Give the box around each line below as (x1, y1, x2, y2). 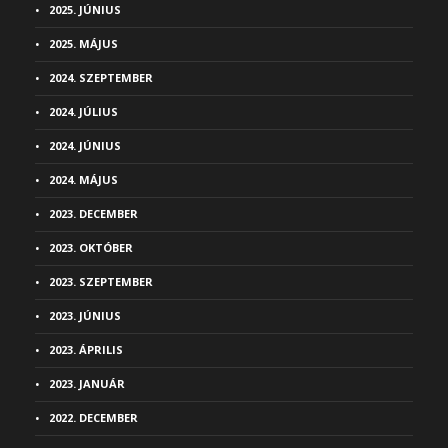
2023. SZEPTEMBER (49, 274, 153, 289)
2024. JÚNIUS (49, 138, 121, 153)
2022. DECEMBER (49, 410, 138, 425)
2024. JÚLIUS (49, 104, 118, 119)
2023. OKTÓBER (49, 240, 133, 255)
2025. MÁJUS (49, 36, 118, 51)
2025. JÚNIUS (49, 2, 121, 17)
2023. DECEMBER (49, 206, 138, 221)
